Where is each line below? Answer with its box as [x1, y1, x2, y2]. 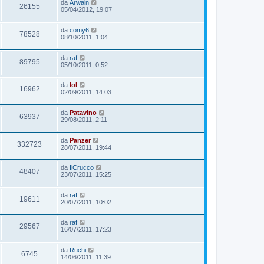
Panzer [70, 136, 91, 144]
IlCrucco [70, 164, 94, 171]
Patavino [70, 108, 97, 116]
